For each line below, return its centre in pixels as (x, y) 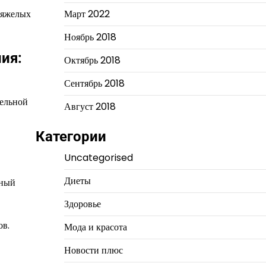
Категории (71, 137)
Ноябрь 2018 (90, 37)
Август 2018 (90, 107)
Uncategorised (98, 158)
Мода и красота (95, 227)
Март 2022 (87, 14)
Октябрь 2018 (92, 60)
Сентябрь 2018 (94, 83)
